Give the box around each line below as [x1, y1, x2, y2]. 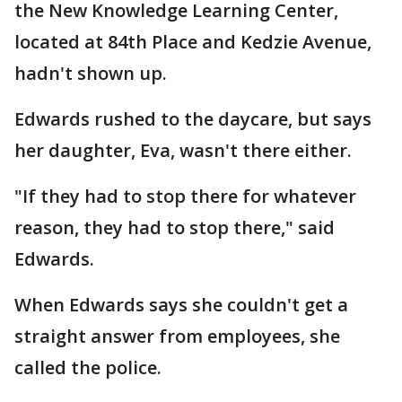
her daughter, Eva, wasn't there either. [14, 138, 352, 162]
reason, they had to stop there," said [14, 215, 335, 240]
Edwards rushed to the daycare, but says [14, 107, 371, 131]
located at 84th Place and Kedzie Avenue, [14, 30, 371, 54]
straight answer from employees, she [14, 324, 340, 348]
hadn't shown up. [14, 61, 167, 85]
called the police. [14, 355, 162, 380]
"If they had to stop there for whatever [14, 184, 356, 208]
